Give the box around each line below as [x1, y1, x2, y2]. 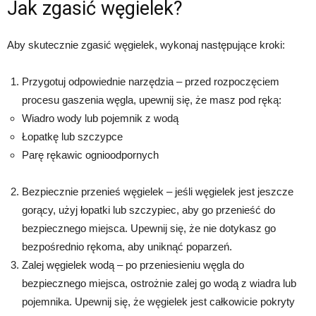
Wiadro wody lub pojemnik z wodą [22, 112, 178, 124]
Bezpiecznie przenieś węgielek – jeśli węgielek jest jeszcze [22, 186, 293, 197]
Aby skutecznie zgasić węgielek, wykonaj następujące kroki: [7, 39, 285, 51]
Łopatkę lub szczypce [22, 130, 123, 142]
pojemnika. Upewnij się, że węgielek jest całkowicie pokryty [22, 296, 295, 308]
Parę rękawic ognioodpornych [22, 149, 159, 161]
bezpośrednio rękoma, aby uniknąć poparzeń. [22, 241, 232, 253]
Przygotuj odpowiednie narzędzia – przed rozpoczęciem [22, 75, 279, 87]
